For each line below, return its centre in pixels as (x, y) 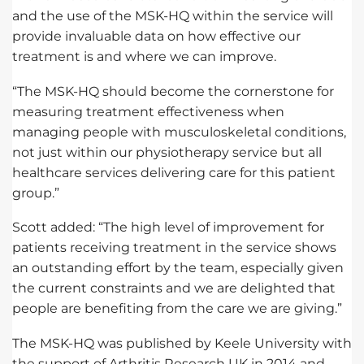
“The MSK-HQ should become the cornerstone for (173, 91)
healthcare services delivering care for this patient (174, 172)
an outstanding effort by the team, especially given (178, 268)
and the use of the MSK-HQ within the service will (173, 15)
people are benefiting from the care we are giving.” (177, 309)
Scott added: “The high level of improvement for (168, 227)
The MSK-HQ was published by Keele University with (182, 343)
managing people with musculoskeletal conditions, (179, 132)
